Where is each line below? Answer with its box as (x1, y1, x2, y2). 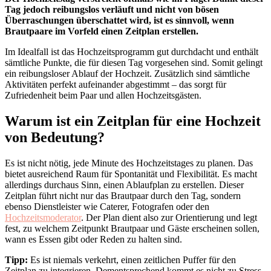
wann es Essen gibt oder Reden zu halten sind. (5, 233, 182, 244)
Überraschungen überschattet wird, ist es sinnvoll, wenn (5, 15, 234, 25)
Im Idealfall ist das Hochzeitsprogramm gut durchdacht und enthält (5, 46, 258, 57)
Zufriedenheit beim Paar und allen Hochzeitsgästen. (5, 90, 201, 100)
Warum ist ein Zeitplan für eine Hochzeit (5, 113, 261, 129)
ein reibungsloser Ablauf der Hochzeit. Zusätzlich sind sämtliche (5, 68, 250, 79)
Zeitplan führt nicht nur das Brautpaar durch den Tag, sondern (5, 190, 241, 201)
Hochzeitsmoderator (5, 212, 81, 223)
